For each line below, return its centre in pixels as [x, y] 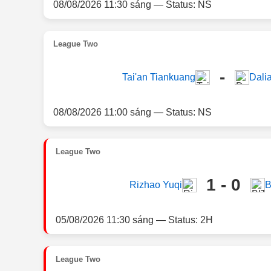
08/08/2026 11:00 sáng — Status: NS [132, 112]
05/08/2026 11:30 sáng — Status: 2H [134, 220]
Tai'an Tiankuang [158, 77]
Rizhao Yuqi [155, 185]
